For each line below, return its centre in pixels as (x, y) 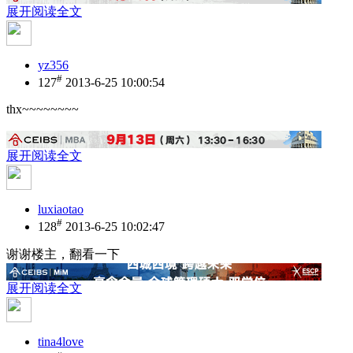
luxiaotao (61, 209)
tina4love (61, 342)
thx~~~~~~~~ (43, 109)
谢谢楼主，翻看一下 (63, 255)
